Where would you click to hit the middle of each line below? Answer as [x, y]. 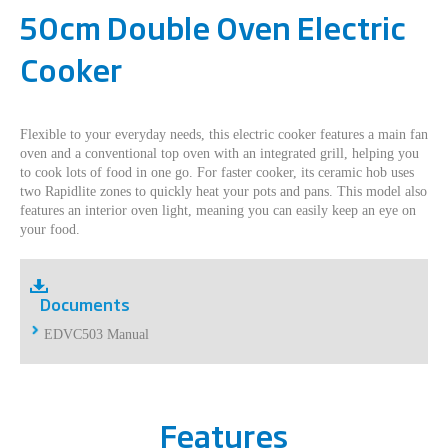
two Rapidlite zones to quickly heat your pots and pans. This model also [223, 192]
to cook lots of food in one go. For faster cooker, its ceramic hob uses [217, 173]
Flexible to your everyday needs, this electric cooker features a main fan [224, 135]
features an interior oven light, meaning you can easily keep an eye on [218, 211]
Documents [85, 304]
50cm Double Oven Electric [213, 27]
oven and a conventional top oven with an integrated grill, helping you [219, 154]
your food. [50, 230]
